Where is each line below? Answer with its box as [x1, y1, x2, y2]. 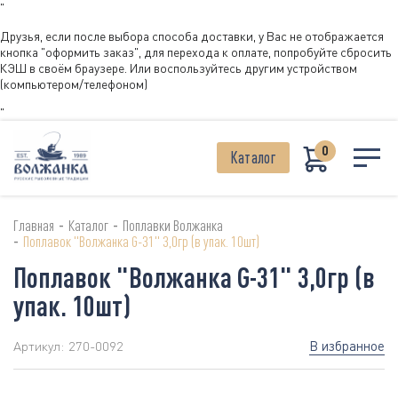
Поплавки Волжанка [123, 216, 223, 235]
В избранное [309, 337, 385, 354]
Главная [13, 216, 54, 235]
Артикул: [13, 338, 64, 355]
